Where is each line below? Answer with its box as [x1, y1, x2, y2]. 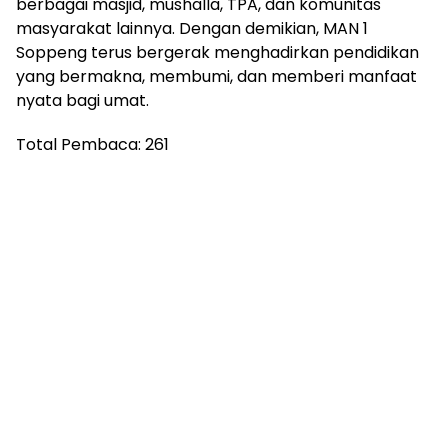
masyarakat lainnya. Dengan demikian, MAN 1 [16, 16, 368, 40]
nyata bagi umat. [16, 88, 149, 112]
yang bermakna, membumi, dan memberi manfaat [16, 64, 417, 88]
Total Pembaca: [16, 132, 141, 156]
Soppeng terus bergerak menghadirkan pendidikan [16, 40, 419, 64]
